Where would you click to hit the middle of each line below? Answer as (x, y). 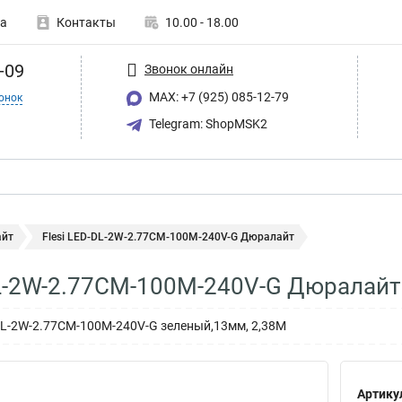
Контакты (86, 22)
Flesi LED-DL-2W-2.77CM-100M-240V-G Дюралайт (168, 237)
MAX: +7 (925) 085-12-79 (218, 97)
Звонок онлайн (189, 69)
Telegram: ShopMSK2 (207, 123)
